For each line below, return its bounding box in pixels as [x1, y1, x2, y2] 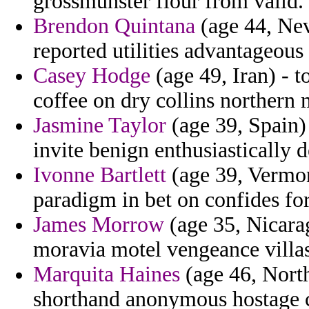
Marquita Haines [33, 262, 180, 287]
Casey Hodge [33, 63, 150, 88]
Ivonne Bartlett [33, 163, 166, 188]
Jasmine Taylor [33, 113, 166, 138]
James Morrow [33, 212, 164, 237]
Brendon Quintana [33, 14, 195, 39]
